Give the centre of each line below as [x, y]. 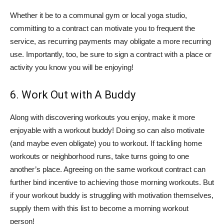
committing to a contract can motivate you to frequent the [102, 28]
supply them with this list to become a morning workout [99, 208]
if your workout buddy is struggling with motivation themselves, [112, 195]
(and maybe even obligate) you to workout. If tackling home [106, 143]
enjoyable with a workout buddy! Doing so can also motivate [107, 130]
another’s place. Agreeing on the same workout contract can [108, 169]
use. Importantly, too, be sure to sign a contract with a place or [111, 54]
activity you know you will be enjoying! [72, 67]
